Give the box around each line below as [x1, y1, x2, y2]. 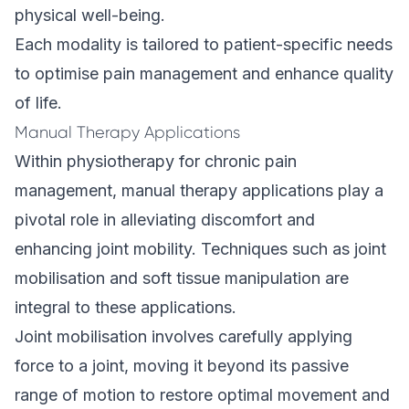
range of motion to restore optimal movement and [15, 385, 390, 404]
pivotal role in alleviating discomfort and [15, 210, 315, 229]
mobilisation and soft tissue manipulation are [15, 268, 349, 288]
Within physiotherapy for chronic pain [15, 152, 297, 171]
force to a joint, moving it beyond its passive [15, 356, 349, 375]
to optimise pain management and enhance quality [15, 64, 393, 83]
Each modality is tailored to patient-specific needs [15, 35, 393, 54]
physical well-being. [15, 5, 165, 25]
